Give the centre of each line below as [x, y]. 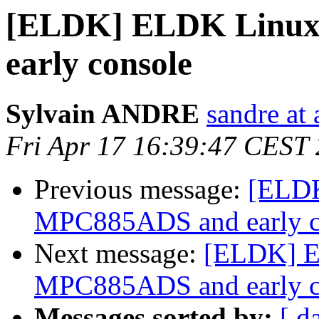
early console [99, 63]
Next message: [119, 253]
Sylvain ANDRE [103, 114]
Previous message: [141, 189]
